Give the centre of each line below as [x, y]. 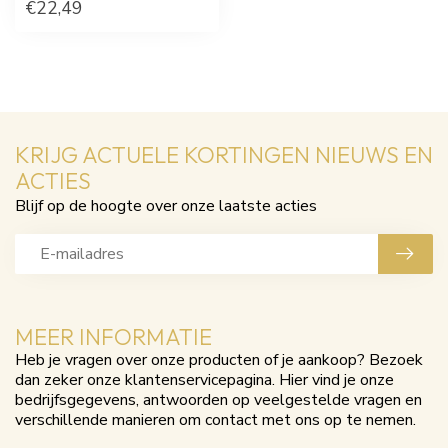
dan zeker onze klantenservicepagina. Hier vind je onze [204, 379]
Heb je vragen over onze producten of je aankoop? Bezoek [219, 359]
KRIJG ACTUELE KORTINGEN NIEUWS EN [224, 154]
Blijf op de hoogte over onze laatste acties [166, 205]
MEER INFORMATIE [113, 336]
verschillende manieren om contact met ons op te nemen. [215, 419]
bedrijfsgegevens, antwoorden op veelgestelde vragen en [218, 399]
